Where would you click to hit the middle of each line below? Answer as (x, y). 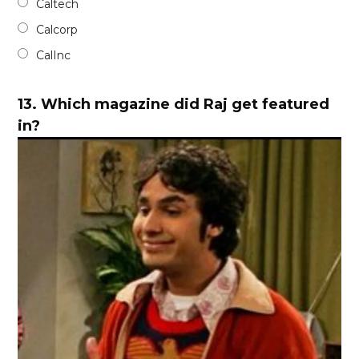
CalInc (54, 55)
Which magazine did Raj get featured (186, 104)
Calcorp (57, 29)
